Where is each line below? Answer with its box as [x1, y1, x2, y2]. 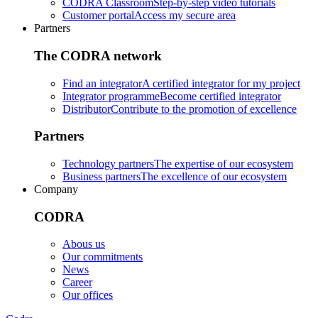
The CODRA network [34, 48, 162, 63]
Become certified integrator [160, 89, 281, 102]
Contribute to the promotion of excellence [111, 102, 297, 115]
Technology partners [62, 157, 154, 170]
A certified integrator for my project [142, 77, 300, 89]
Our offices [62, 289, 113, 302]
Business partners [62, 170, 141, 182]
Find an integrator [62, 77, 142, 89]
